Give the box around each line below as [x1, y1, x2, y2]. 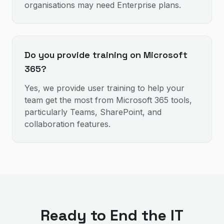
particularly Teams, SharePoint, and [24, 107, 161, 117]
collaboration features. [24, 119, 110, 129]
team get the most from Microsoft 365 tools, [24, 95, 192, 105]
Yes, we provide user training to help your [24, 83, 184, 93]
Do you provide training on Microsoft [24, 49, 187, 60]
